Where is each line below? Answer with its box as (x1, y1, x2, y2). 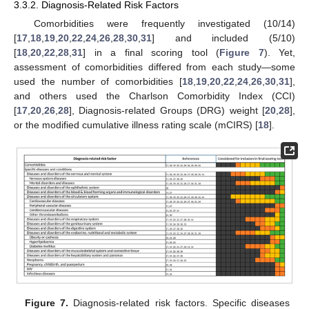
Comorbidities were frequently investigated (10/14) (33, 17, 295, 29)
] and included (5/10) (152, 32, 295, 43)
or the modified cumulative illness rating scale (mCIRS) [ (14, 119, 258, 130)
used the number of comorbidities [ (14, 75, 182, 87)
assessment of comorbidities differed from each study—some (14, 61, 295, 72)
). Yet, (263, 46, 295, 58)
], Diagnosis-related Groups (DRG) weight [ (69, 104, 265, 116)
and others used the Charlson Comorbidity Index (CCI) (14, 90, 295, 101)
